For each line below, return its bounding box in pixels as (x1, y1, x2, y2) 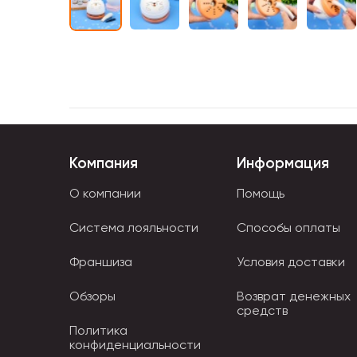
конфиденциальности (69, 336, 201, 352)
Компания (69, 153, 138, 172)
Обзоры (69, 288, 116, 304)
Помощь (237, 185, 284, 201)
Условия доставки (237, 253, 345, 269)
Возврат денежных (237, 288, 351, 304)
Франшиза (69, 253, 132, 269)
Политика (69, 322, 127, 338)
